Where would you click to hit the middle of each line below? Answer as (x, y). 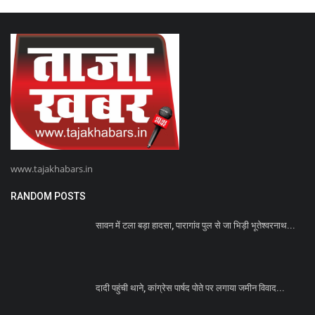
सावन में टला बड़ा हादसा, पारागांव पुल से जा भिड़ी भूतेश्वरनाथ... (195, 226)
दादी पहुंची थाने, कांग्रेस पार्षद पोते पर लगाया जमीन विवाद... (190, 288)
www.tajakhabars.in (52, 169)
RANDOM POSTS (48, 197)
